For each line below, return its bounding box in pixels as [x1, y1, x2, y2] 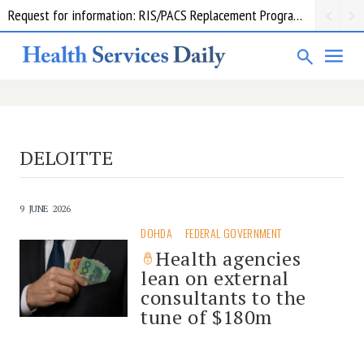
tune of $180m [141, 303, 273, 330]
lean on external [141, 264, 289, 291]
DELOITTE [19, 144, 113, 171]
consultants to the [141, 284, 307, 310]
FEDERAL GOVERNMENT [185, 223, 282, 241]
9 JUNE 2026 [19, 201, 71, 214]
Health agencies [155, 245, 301, 271]
